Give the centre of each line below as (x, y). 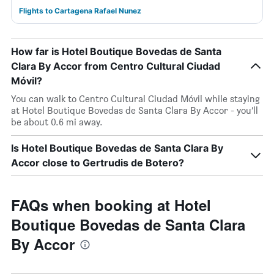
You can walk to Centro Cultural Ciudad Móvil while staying (135, 99)
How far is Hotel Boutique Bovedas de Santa (116, 51)
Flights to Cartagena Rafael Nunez (80, 11)
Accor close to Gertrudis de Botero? (98, 163)
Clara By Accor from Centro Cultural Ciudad (116, 66)
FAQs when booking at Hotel (111, 205)
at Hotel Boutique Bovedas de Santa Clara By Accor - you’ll (135, 110)
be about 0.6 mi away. (57, 122)
